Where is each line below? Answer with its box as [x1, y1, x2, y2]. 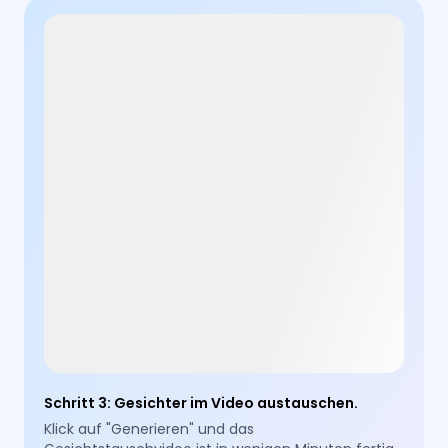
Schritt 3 [44, 393, 108, 414]
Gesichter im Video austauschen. [114, 393, 359, 414]
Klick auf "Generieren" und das [44, 419, 255, 440]
